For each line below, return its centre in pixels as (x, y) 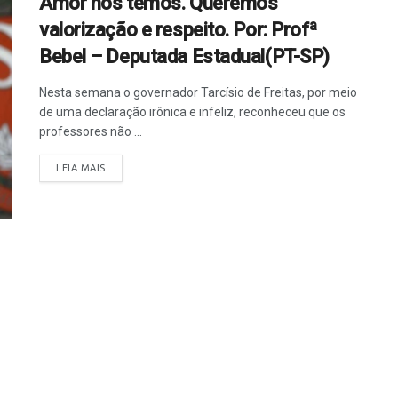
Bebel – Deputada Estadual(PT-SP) (184, 56)
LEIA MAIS (81, 168)
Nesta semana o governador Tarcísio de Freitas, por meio (198, 92)
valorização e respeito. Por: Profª (179, 30)
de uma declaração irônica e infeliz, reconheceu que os (192, 112)
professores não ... (91, 131)
